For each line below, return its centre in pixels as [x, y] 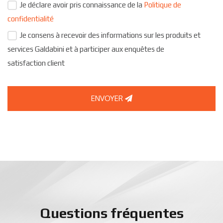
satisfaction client [36, 63]
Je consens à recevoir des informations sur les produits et [110, 35]
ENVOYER [108, 98]
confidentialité [31, 18]
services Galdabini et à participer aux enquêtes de [86, 49]
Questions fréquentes [111, 213]
